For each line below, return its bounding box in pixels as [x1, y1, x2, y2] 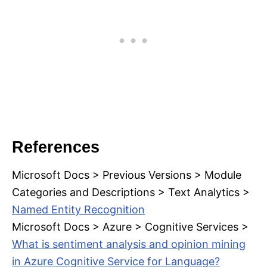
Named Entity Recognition [12, 203, 145, 216]
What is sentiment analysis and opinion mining [12, 237, 246, 250]
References [12, 138, 100, 156]
